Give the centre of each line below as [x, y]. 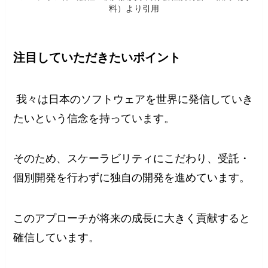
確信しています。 [57, 238]
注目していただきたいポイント [97, 58]
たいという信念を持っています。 [94, 118]
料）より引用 [134, 9]
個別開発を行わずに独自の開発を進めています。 [132, 178]
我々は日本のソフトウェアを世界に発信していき [133, 99]
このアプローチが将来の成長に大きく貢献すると [132, 219]
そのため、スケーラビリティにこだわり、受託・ [132, 159]
